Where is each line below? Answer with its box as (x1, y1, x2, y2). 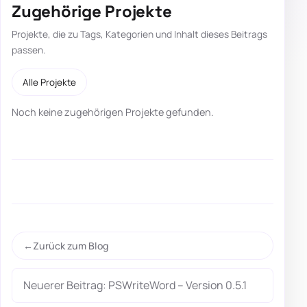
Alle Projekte (23, 75, 77, 88)
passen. (12, 43, 45, 57)
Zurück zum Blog (33, 238, 108, 252)
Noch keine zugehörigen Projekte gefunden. (12, 106, 214, 119)
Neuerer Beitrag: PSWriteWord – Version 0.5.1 (23, 277, 247, 293)
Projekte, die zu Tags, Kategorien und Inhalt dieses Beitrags (12, 27, 267, 41)
